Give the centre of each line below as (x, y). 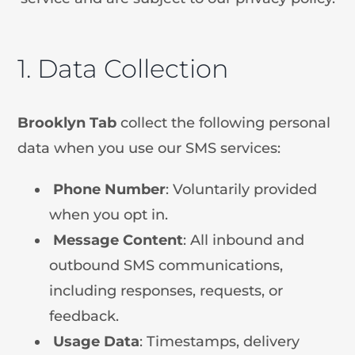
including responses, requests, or (166, 290)
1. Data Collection (124, 68)
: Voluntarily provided (242, 189)
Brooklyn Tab (69, 122)
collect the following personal (226, 122)
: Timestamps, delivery (220, 341)
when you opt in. (109, 214)
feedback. (84, 316)
